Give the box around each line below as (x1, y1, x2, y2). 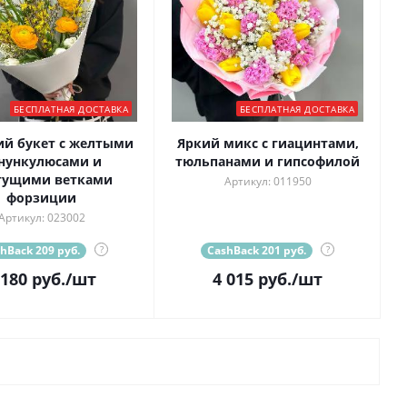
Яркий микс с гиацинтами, (176, 134, 359, 153)
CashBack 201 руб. (207, 243, 306, 259)
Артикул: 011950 (223, 174, 312, 190)
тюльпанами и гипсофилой (175, 153, 360, 171)
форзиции (6, 189, 76, 207)
